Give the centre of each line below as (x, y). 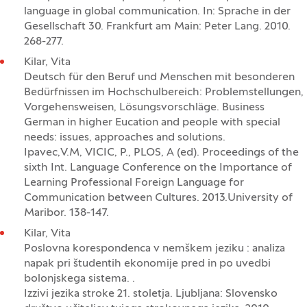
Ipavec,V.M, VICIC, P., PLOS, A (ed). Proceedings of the (161, 153)
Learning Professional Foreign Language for (134, 183)
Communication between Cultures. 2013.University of (158, 198)
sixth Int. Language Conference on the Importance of (158, 168)
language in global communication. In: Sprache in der (157, 12)
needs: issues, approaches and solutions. (125, 138)
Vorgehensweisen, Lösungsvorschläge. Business (144, 108)
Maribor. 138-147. (66, 213)
